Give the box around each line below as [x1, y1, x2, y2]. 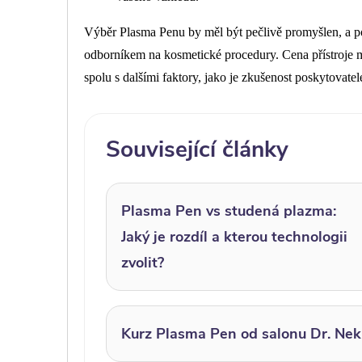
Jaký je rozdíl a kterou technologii [121, 227, 347, 247]
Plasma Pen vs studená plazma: [121, 201, 336, 221]
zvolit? [121, 253, 164, 273]
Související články [106, 134, 288, 166]
